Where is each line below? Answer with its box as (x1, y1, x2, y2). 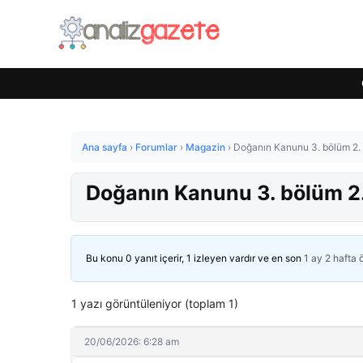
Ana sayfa (82, 141, 127, 153)
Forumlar (135, 141, 177, 153)
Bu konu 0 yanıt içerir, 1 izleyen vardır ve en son (86, 252, 304, 264)
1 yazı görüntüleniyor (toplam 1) (71, 297, 238, 310)
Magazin (186, 141, 225, 153)
